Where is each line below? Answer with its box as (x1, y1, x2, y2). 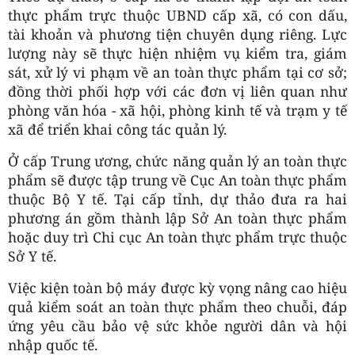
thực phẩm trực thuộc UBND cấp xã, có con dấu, (8, 5, 347, 25)
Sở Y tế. (8, 246, 56, 265)
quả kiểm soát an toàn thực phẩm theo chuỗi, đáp (8, 296, 347, 316)
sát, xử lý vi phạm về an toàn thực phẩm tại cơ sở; (8, 62, 347, 82)
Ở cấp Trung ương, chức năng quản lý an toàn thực (8, 151, 347, 170)
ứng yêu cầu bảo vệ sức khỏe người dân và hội (8, 315, 347, 335)
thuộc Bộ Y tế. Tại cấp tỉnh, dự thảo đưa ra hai (8, 189, 347, 208)
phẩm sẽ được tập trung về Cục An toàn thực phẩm (8, 170, 347, 189)
